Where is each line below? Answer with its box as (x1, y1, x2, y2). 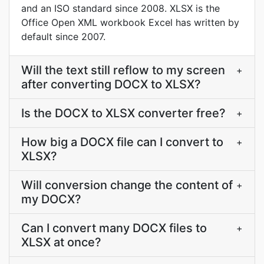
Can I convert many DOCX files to (21, 221, 207, 235)
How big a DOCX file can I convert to (21, 135, 223, 149)
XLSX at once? (21, 235, 101, 249)
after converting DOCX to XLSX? (21, 77, 201, 91)
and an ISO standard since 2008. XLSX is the (21, 2, 220, 14)
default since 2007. (21, 31, 105, 42)
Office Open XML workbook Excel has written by (21, 16, 239, 28)
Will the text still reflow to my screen (21, 63, 225, 77)
